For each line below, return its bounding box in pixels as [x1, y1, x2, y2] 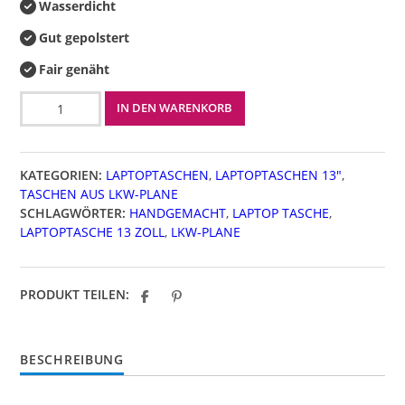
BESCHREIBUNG [20, 350, 124, 368]
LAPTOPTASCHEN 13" [215, 165, 343, 184]
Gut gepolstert [39, 28, 130, 46]
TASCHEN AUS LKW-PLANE [20, 184, 179, 202]
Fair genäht [39, 60, 110, 78]
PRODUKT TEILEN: [20, 285, 130, 303]
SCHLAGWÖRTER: [20, 203, 127, 221]
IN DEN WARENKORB [117, 99, 233, 116]
